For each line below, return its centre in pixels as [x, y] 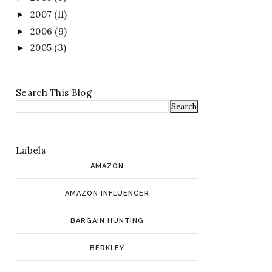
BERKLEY [107, 248]
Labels [31, 151]
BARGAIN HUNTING [107, 221]
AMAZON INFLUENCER [107, 194]
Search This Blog [54, 93]
